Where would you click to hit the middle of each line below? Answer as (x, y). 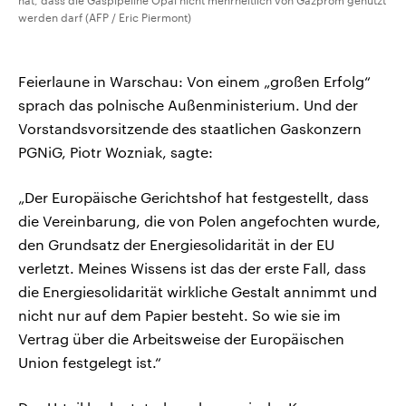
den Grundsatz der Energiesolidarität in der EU (176, 245)
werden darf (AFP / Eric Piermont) (105, 18)
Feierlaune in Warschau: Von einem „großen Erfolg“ (194, 82)
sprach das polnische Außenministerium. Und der (188, 105)
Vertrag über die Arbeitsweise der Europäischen (181, 339)
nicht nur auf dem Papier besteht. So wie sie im (179, 315)
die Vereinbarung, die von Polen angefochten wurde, (199, 221)
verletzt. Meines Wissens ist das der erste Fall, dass (192, 268)
